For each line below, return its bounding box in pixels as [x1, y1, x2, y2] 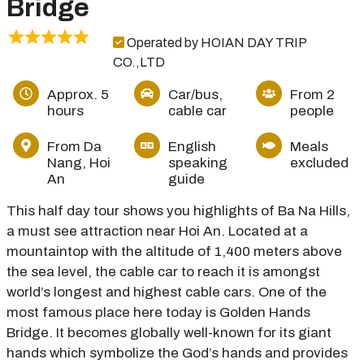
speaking [168, 155, 228, 171]
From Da [47, 139, 102, 154]
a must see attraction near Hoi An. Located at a [6, 223, 308, 239]
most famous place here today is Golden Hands [6, 305, 310, 320]
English [168, 139, 217, 154]
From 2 [289, 87, 335, 102]
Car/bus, [168, 87, 223, 102]
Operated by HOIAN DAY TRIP [124, 36, 307, 50]
